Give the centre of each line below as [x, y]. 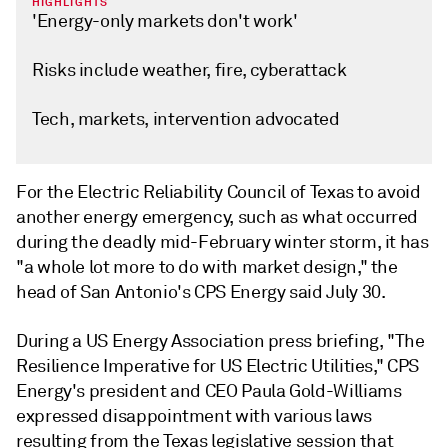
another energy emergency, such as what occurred [217, 217]
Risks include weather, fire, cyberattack [189, 70]
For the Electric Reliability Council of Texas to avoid [218, 192]
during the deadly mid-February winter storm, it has [222, 242]
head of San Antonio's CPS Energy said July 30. [201, 292]
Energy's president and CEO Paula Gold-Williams [209, 391]
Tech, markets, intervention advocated [186, 119]
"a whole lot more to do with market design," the [207, 267]
